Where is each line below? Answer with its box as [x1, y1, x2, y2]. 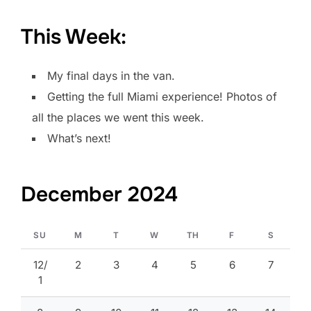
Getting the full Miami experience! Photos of [47, 90, 277, 103]
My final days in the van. [47, 69, 175, 83]
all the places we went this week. [32, 110, 204, 124]
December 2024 [21, 181, 178, 208]
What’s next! [47, 131, 111, 145]
